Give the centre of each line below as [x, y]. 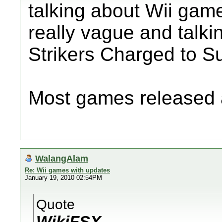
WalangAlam [62, 158]
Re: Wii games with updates [67, 170]
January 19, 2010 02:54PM [63, 178]
